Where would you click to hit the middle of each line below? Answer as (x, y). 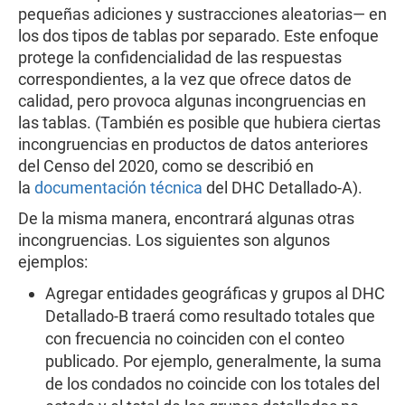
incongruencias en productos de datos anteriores (193, 144)
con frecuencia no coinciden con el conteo (195, 339)
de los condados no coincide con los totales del (212, 384)
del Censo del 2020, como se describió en (166, 166)
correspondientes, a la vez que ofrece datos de (185, 79)
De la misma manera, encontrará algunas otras (186, 218)
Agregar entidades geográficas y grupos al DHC (215, 293)
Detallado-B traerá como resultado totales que (210, 316)
